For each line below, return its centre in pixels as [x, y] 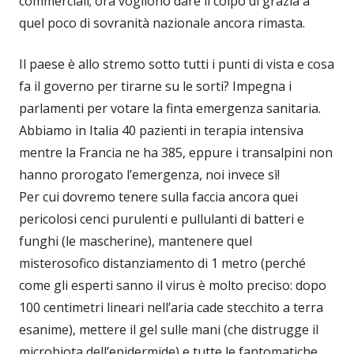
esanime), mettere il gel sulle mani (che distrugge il [169, 329]
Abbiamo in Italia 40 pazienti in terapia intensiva [161, 130]
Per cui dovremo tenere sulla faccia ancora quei [158, 196]
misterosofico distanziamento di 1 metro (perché [162, 263]
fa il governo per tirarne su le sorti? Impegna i [155, 86]
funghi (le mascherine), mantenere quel [136, 241]
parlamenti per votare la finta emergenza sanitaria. [170, 108]
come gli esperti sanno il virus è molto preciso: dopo [173, 285]
